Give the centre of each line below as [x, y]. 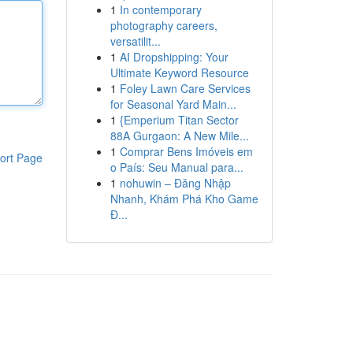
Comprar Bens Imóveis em [186, 151]
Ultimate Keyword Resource [179, 72]
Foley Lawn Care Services [185, 88]
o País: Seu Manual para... [176, 167]
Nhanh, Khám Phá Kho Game [184, 199]
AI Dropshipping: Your [174, 57]
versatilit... [135, 41]
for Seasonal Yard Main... [173, 104]
